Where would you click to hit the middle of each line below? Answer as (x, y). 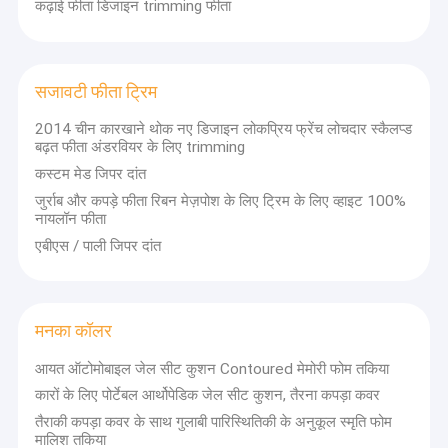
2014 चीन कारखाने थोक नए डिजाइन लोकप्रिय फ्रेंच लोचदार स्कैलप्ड (224, 129)
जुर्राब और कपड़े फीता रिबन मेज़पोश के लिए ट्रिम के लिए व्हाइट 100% (221, 200)
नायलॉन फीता (71, 218)
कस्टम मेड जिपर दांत (91, 174)
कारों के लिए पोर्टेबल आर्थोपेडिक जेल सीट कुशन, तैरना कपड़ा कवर (208, 395)
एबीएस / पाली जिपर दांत (98, 245)
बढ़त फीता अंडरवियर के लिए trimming (140, 147)
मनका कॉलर (74, 330)
